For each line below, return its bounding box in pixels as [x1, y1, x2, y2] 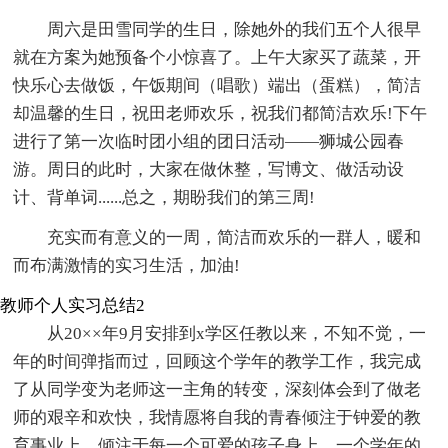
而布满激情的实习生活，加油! [13, 256, 241, 276]
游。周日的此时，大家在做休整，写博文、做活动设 [13, 160, 405, 180]
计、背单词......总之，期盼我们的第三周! [13, 188, 316, 208]
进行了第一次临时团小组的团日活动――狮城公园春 [13, 132, 405, 152]
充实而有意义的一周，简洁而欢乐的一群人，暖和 [47, 228, 422, 248]
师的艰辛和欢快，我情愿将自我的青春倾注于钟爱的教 [13, 408, 422, 428]
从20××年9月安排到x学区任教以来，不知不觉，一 [47, 324, 427, 344]
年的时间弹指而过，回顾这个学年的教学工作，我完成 [13, 352, 422, 372]
